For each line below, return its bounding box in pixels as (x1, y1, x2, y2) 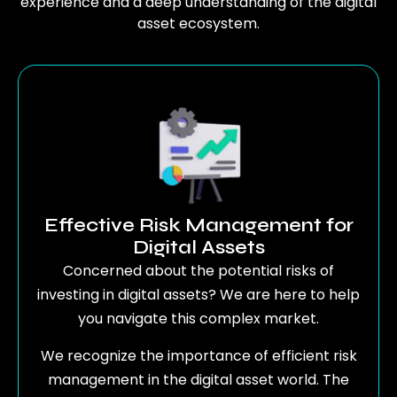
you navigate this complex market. (78, 308, 319, 330)
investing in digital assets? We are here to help (37, 284, 360, 306)
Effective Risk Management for (43, 214, 354, 237)
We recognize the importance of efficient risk (40, 345, 357, 366)
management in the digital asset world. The (48, 369, 349, 390)
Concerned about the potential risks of (63, 261, 334, 282)
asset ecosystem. (137, 12, 260, 34)
